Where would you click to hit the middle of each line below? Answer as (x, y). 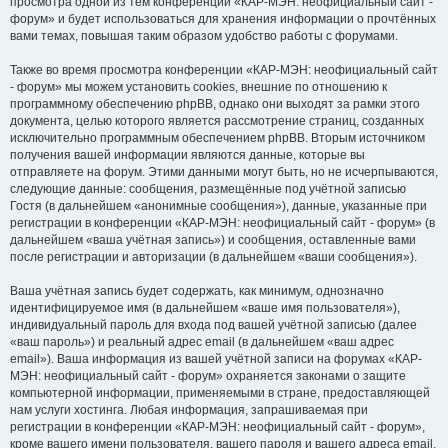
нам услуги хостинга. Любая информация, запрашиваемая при (189, 410)
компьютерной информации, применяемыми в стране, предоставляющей (220, 393)
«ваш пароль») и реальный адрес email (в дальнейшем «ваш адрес (202, 342)
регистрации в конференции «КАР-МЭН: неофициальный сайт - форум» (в (222, 223)
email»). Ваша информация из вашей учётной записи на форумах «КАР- (216, 359)
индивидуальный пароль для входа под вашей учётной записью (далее (213, 325)
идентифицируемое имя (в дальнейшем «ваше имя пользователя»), (205, 308)
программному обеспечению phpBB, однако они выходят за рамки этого (215, 104)
